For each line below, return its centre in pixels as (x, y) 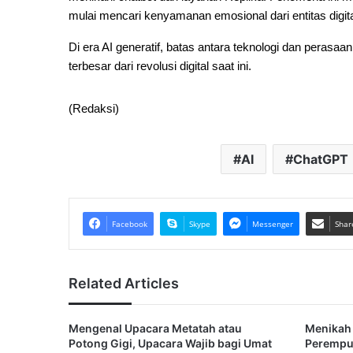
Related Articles (124, 283)
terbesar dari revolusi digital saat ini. (160, 66)
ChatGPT (320, 159)
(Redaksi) (94, 109)
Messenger (273, 224)
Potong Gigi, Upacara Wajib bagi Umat (170, 343)
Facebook (130, 224)
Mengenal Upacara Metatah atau (155, 328)
